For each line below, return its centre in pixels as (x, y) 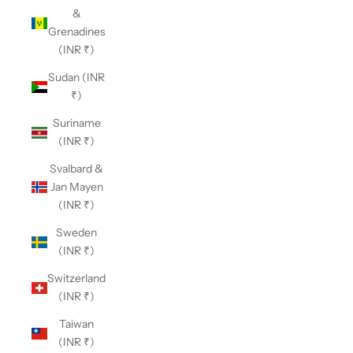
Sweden (76, 232)
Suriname (76, 123)
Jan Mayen (76, 187)
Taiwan (76, 324)
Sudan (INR (76, 77)
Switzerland (76, 278)
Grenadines (76, 32)
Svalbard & (76, 169)
